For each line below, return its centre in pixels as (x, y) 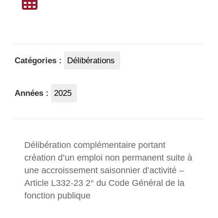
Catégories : (39, 61)
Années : (33, 93)
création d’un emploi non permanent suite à (108, 158)
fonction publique (57, 196)
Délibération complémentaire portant (95, 145)
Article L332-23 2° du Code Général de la (104, 183)
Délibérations (91, 61)
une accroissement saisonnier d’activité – (104, 171)
